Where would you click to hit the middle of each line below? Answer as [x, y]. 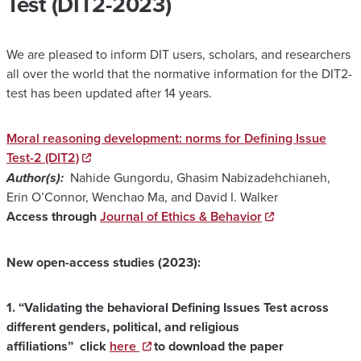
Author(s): [37, 177]
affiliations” [43, 346]
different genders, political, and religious [123, 326]
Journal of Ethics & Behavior [181, 216]
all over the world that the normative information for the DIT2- [179, 73]
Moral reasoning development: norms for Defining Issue [166, 138]
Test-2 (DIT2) [43, 157]
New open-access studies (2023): [104, 262]
